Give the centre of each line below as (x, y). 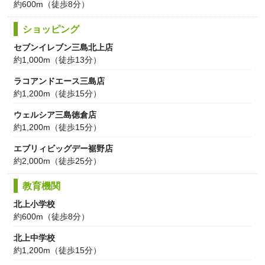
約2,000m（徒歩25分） (58, 161)
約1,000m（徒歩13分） (58, 59)
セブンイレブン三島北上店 (64, 47)
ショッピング (51, 29)
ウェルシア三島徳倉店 (55, 114)
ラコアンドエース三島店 (59, 81)
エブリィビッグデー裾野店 (64, 148)
